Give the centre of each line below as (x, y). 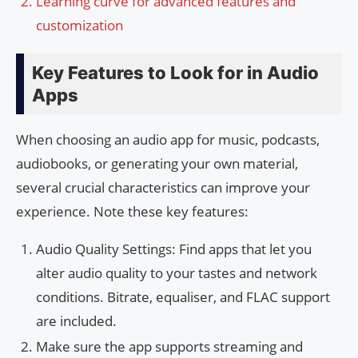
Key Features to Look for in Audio (175, 73)
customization (80, 26)
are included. (76, 321)
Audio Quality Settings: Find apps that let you (174, 249)
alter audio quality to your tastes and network (177, 273)
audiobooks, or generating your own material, (157, 164)
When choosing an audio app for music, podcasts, (168, 140)
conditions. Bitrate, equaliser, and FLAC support (183, 297)
